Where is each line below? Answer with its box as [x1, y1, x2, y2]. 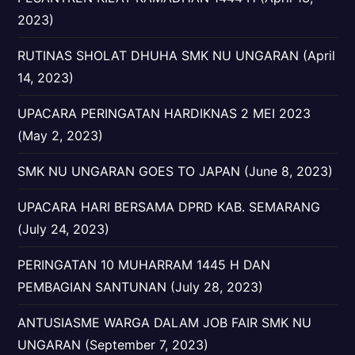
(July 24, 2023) [17, 221, 110, 237]
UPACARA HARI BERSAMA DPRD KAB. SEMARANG [17, 199, 321, 215]
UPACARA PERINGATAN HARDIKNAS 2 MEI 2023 [17, 105, 311, 121]
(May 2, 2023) [17, 128, 104, 143]
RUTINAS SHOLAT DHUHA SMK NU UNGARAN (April [17, 48, 336, 63]
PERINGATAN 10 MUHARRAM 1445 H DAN [17, 257, 271, 273]
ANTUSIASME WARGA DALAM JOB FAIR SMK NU [17, 315, 312, 330]
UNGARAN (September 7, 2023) [17, 337, 209, 353]
